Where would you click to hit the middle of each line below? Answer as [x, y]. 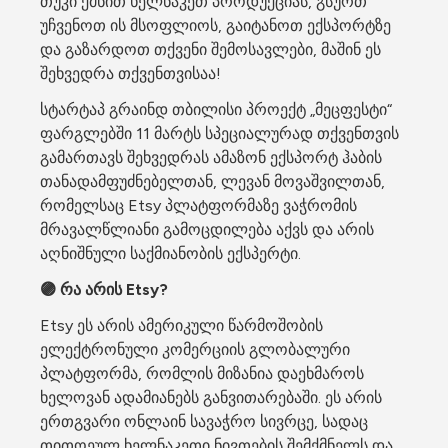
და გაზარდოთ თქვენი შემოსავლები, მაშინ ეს [210, 49]
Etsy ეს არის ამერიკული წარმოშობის [181, 325]
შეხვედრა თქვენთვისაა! [130, 73]
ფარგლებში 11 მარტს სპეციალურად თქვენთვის [219, 133]
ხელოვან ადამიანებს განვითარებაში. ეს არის [211, 397]
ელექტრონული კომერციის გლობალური [195, 349]
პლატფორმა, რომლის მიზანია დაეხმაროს [202, 373]
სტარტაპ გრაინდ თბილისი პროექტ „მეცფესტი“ [216, 109]
